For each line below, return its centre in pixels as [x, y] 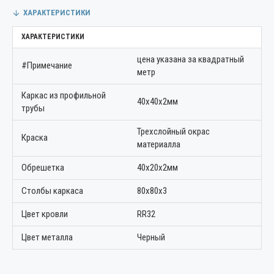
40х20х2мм [157, 168]
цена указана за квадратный [191, 59]
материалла [159, 144]
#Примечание [47, 65]
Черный [151, 237]
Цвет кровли [45, 214]
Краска [35, 138]
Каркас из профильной [64, 95]
